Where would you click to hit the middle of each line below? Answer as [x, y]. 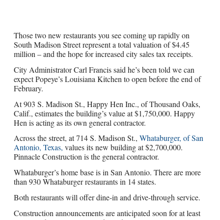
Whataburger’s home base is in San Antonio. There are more [108, 172]
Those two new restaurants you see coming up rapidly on [102, 35]
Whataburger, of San [172, 138]
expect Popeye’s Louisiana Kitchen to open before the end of [108, 79]
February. [29, 88]
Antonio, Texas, [39, 147]
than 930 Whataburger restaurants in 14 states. [85, 182]
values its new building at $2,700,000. [123, 147]
